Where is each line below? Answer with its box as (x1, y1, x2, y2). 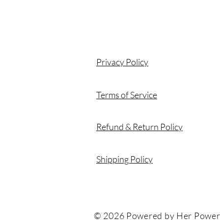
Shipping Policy (96, 153, 153, 165)
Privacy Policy (96, 56, 148, 67)
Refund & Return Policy (96, 121, 183, 132)
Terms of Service (96, 89, 157, 100)
